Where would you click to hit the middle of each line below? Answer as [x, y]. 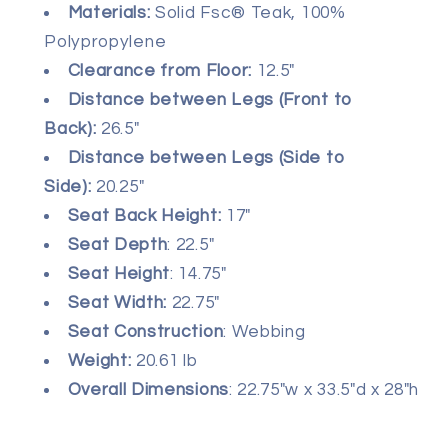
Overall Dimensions [148, 390]
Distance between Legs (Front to [210, 100]
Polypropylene [105, 42]
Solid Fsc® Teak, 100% [250, 13]
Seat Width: [117, 303]
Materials [107, 13]
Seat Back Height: [144, 216]
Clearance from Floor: [159, 71]
